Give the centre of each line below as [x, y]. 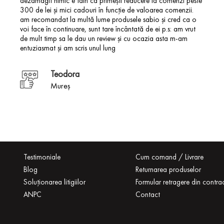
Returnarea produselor [168, 169]
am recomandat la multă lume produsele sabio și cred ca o [108, 19]
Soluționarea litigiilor [55, 182]
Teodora [65, 74]
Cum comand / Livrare [169, 157]
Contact [147, 194]
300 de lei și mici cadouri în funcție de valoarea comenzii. [107, 10]
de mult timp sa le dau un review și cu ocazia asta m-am [104, 38]
